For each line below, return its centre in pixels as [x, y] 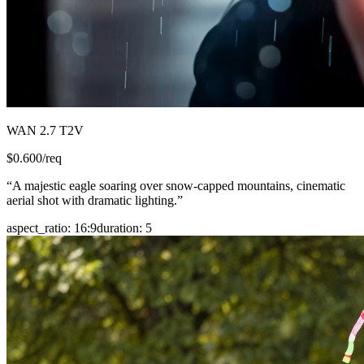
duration [118, 227]
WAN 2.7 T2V [45, 130]
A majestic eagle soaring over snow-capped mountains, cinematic [179, 185]
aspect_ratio [37, 227]
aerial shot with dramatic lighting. [92, 200]
